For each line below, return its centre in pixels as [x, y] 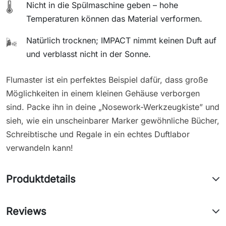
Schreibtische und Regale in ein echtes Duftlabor [98, 134]
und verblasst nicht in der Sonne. [89, 54]
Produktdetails [41, 179]
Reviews [26, 211]
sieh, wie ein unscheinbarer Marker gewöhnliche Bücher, [113, 120]
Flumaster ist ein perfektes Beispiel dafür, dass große [107, 79]
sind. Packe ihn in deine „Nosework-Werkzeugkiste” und [113, 107]
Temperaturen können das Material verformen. [114, 18]
